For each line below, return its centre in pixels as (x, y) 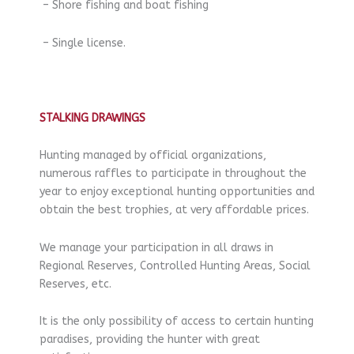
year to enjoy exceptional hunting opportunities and (177, 192)
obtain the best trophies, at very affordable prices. (174, 210)
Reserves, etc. (75, 284)
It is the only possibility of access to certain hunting (177, 322)
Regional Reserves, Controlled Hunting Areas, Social (175, 265)
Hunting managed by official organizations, (153, 156)
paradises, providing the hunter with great (150, 340)
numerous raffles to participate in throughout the (173, 174)
